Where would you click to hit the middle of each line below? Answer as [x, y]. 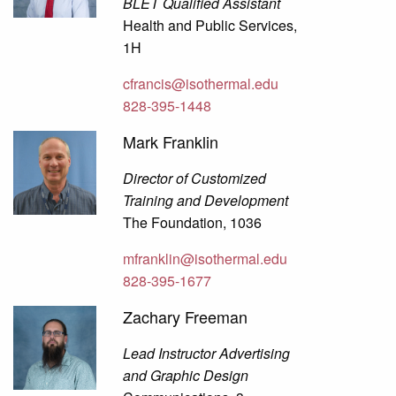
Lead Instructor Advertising [207, 354]
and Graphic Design [186, 376]
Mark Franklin [171, 142]
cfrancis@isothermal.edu [201, 84]
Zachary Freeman [186, 317]
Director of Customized [195, 179]
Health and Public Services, [210, 26]
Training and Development [206, 201]
